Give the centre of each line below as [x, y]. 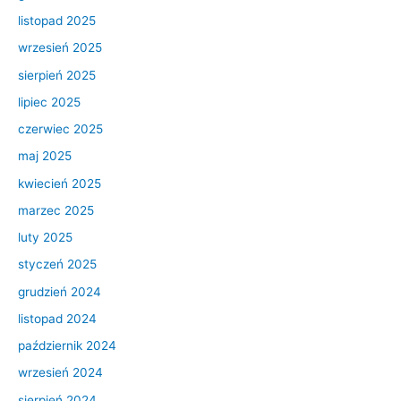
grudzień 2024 [60, 291]
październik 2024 [67, 346]
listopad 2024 [57, 318]
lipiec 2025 [49, 102]
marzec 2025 [56, 210]
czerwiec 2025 [60, 129]
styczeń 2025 [57, 264]
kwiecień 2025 [60, 183]
